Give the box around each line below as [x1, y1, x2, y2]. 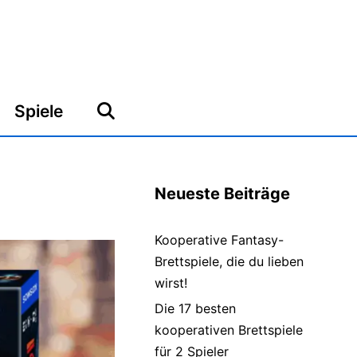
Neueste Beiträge [155, 184, 290, 203]
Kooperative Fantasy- [155, 232, 284, 248]
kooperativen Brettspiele [155, 322, 303, 338]
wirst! [155, 275, 187, 291]
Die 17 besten [155, 300, 236, 316]
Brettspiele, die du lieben [155, 253, 304, 269]
